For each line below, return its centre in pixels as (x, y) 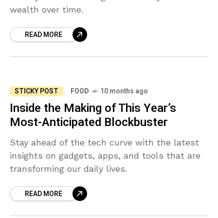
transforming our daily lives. (68, 169)
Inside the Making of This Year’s (93, 109)
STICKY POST (36, 91)
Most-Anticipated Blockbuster (89, 123)
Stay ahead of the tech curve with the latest (104, 143)
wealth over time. (46, 10)
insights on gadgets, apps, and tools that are (105, 156)
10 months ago (124, 91)
